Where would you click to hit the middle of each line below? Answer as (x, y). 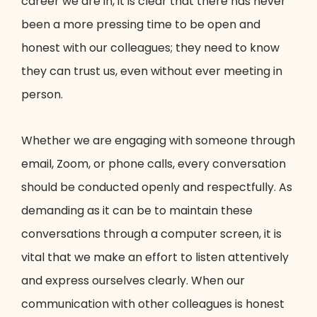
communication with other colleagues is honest (153, 304)
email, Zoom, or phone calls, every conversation (154, 164)
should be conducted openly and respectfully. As (157, 188)
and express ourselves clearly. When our (133, 281)
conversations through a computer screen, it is (151, 234)
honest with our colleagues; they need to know (150, 48)
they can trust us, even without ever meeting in (152, 71)
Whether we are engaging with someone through (158, 141)
